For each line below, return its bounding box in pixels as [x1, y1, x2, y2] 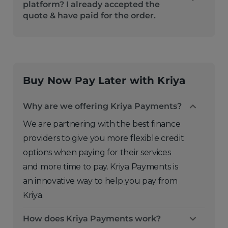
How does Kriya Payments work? [23, 214, 161, 223]
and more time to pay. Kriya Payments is [23, 162, 178, 172]
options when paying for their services [23, 148, 171, 157]
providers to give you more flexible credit [23, 133, 184, 143]
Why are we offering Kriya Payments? [23, 101, 182, 111]
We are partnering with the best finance [23, 119, 181, 129]
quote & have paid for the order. [23, 11, 156, 20]
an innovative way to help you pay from [23, 176, 178, 186]
